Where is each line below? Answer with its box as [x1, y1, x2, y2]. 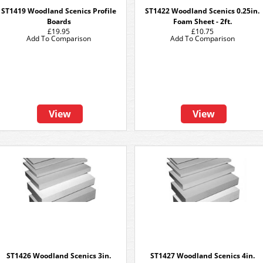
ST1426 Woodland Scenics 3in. [6, 251, 111, 261]
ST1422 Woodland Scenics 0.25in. [145, 6, 260, 16]
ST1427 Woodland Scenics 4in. [150, 251, 255, 261]
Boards [46, 16, 71, 26]
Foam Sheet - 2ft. [173, 16, 232, 26]
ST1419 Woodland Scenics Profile [1, 6, 116, 16]
